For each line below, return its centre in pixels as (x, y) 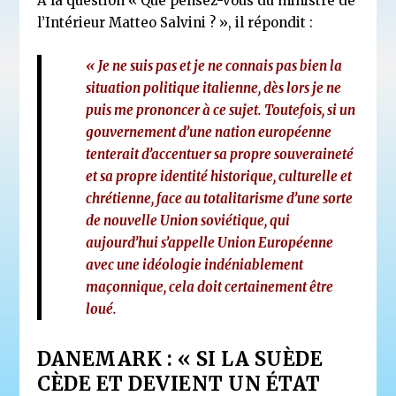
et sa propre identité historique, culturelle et (219, 176)
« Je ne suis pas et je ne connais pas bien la (214, 65)
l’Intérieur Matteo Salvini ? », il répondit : (175, 22)
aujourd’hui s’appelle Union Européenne (210, 242)
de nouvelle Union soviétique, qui (188, 220)
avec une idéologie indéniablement (195, 264)
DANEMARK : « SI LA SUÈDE (180, 358)
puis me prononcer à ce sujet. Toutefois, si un (221, 110)
